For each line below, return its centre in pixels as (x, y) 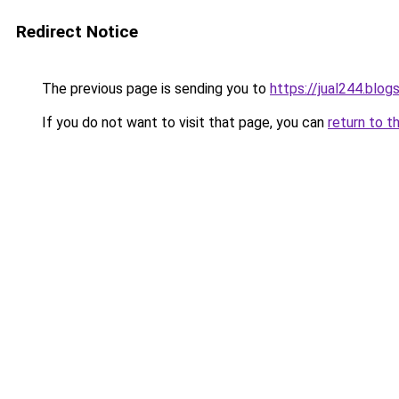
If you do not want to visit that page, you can (183, 122)
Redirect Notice (77, 32)
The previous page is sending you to (154, 89)
